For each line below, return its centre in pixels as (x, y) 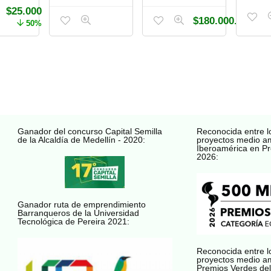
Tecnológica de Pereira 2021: (73, 221)
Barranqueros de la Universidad (78, 213)
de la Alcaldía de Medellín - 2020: (81, 139)
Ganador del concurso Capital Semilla (90, 131)
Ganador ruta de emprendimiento (81, 204)
